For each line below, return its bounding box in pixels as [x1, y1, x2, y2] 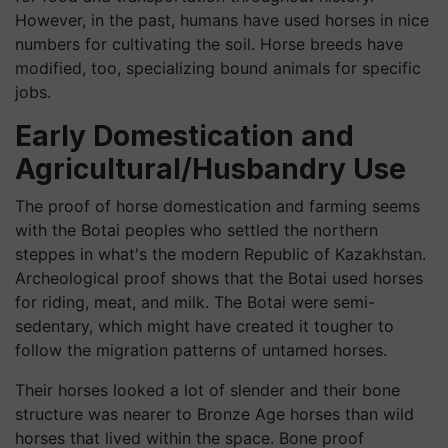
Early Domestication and [15, 119, 354, 153]
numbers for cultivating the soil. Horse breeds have [15, 34, 403, 54]
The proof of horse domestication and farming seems [15, 196, 420, 216]
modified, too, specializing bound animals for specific [15, 58, 421, 78]
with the [15, 220, 81, 240]
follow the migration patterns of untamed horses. [15, 340, 387, 360]
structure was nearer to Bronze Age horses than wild [15, 404, 414, 424]
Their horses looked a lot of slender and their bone [15, 380, 400, 400]
